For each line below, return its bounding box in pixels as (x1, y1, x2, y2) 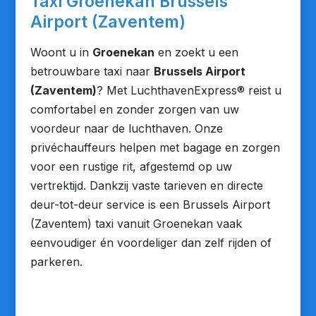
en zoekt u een (154, 45, 238, 59)
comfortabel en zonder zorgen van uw (30, 102, 239, 116)
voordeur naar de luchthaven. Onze (30, 121, 223, 135)
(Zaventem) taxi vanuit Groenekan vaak (30, 217, 242, 231)
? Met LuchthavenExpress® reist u (96, 83, 281, 97)
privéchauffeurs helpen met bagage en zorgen (30, 140, 280, 154)
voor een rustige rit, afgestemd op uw (30, 159, 232, 174)
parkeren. (30, 255, 83, 269)
